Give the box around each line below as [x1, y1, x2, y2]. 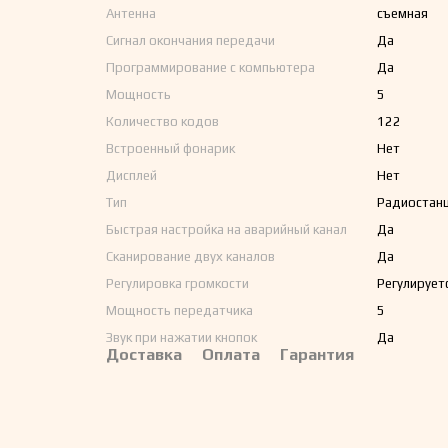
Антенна [105, 6, 156, 21]
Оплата [201, 345, 260, 364]
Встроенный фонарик [105, 141, 235, 156]
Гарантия [279, 345, 354, 364]
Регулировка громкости [105, 276, 249, 291]
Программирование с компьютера [105, 60, 315, 75]
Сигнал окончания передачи [105, 33, 275, 48]
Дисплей [105, 168, 157, 183]
